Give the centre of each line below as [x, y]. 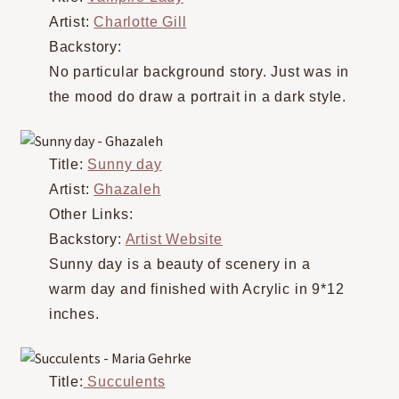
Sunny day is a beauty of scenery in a [179, 264]
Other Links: [91, 214]
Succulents [124, 381]
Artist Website [174, 239]
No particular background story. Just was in [199, 72]
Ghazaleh [127, 189]
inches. [74, 313]
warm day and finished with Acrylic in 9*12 [196, 289]
